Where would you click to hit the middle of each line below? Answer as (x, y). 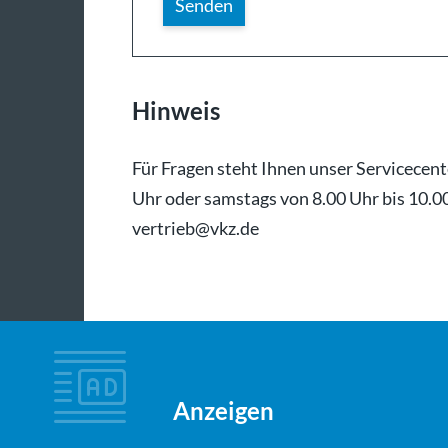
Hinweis (176, 111)
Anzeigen (224, 411)
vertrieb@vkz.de (195, 228)
